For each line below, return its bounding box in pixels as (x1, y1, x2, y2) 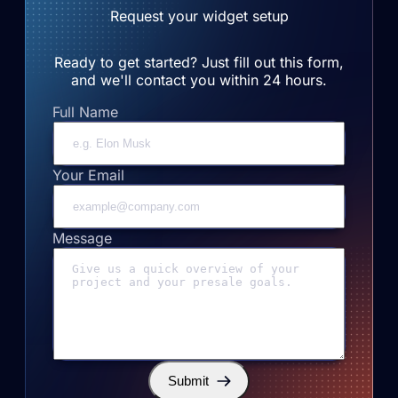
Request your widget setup (109, 6, 289, 25)
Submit (168, 373, 209, 389)
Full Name (52, 102, 118, 121)
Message (52, 228, 112, 247)
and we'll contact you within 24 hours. (71, 70, 327, 89)
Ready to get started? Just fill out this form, (54, 52, 344, 71)
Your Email (52, 165, 124, 184)
